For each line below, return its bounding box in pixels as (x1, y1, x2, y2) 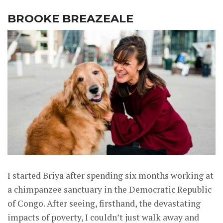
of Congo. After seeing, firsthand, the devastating (7, 197, 201, 209)
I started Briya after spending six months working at (7, 169, 214, 181)
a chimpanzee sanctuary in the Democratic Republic (7, 183, 212, 195)
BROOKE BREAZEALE (7, 11, 133, 25)
